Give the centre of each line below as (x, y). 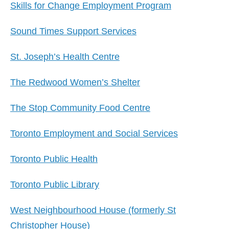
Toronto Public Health (54, 159)
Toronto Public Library (55, 185)
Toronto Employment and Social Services (94, 133)
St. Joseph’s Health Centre (65, 57)
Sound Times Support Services (73, 31)
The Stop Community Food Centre (80, 108)
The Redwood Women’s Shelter (75, 82)
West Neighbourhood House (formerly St (93, 210)
